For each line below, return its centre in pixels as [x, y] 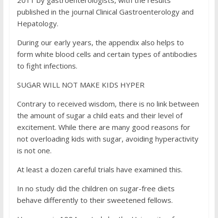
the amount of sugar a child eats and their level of [100, 115]
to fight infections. [47, 66]
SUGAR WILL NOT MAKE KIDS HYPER [81, 85]
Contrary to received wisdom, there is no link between [108, 104]
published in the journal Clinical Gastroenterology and [105, 12]
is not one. [34, 150]
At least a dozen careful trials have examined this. [100, 169]
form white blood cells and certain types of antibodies [107, 54]
